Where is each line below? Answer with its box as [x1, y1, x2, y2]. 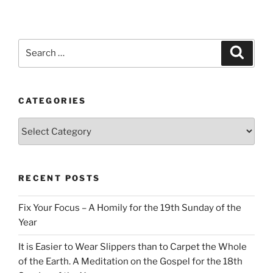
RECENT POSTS [18, 173, 101, 183]
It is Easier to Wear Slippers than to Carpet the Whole [18, 241, 247, 253]
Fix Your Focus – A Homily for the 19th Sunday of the [18, 202, 241, 214]
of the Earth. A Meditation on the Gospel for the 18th [18, 256, 243, 268]
